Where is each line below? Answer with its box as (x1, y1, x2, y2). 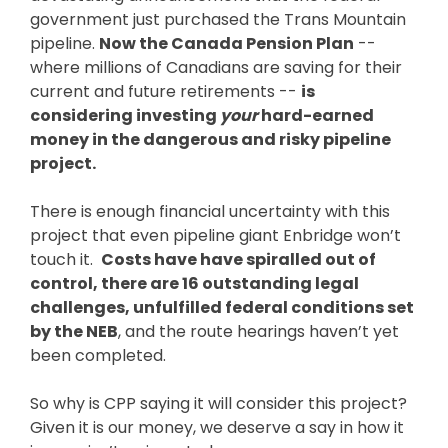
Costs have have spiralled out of (100, 247, 376, 271)
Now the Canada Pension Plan (98, 31, 354, 55)
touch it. (29, 247, 101, 271)
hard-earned (257, 103, 374, 127)
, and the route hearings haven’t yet (117, 319, 399, 343)
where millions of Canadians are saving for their (29, 55, 402, 79)
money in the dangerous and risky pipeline (29, 127, 391, 151)
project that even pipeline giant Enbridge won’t (29, 223, 401, 247)
